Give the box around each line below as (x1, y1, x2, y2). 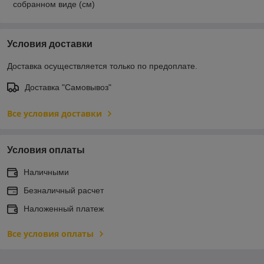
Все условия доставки (7, 107, 102, 119)
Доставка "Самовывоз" (25, 82, 111, 92)
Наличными (24, 167, 69, 177)
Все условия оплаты (7, 227, 94, 239)
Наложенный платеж (24, 203, 104, 213)
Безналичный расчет (24, 185, 104, 195)
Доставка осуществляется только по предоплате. (7, 61, 197, 71)
